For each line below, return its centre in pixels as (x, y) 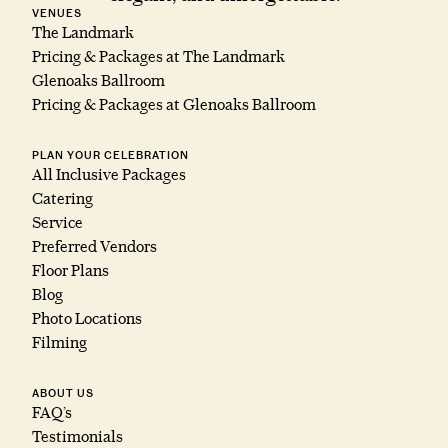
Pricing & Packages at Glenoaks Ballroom (174, 105)
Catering (62, 199)
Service (57, 223)
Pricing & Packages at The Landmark (158, 57)
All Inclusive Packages (109, 175)
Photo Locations (87, 319)
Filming (59, 343)
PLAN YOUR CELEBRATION (110, 156)
